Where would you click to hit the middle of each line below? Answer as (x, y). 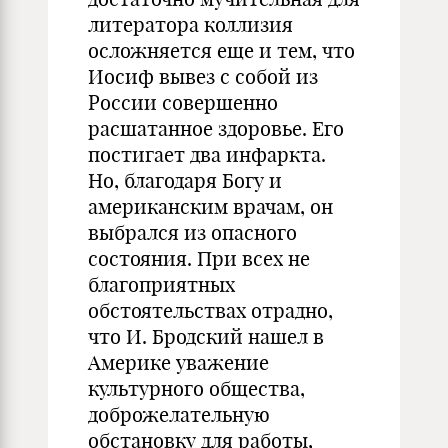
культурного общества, (196, 388)
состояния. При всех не (199, 258)
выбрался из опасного (192, 232)
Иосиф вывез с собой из (203, 76)
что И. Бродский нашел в (206, 336)
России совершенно (183, 102)
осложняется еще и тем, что (221, 50)
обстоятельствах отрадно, (210, 310)
